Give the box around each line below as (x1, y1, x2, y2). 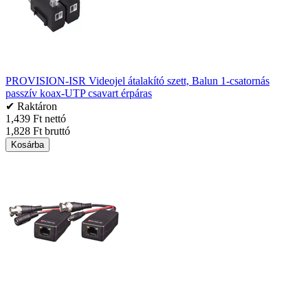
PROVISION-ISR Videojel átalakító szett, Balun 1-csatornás (5, 74, 269, 87)
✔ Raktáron (5, 100, 57, 112)
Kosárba (11, 139, 44, 150)
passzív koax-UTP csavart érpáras (5, 87, 152, 99)
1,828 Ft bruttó (5, 124, 70, 137)
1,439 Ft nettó (5, 112, 66, 124)
